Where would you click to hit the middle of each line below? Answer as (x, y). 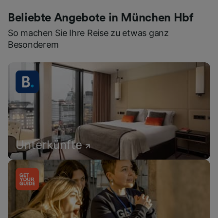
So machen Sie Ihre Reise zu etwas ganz (88, 33)
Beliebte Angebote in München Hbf (101, 18)
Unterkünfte (49, 145)
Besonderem (33, 45)
